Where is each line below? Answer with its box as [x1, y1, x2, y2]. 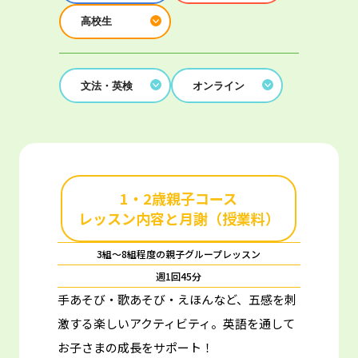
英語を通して [222, 315, 295, 332]
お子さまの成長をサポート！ [57, 339, 213, 356]
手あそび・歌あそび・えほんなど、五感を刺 [57, 291, 296, 308]
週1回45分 [156, 269, 202, 284]
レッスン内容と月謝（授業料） [78, 208, 280, 229]
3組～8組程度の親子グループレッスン [97, 247, 261, 261]
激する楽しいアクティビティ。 [57, 315, 223, 332]
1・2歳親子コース [120, 188, 238, 209]
